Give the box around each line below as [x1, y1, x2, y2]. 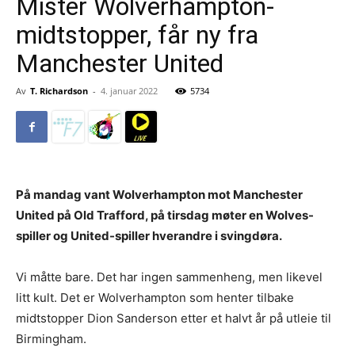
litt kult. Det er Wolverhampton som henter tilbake [16, 290, 294, 305]
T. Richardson [30, 85, 88, 97]
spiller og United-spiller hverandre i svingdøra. [16, 228, 282, 243]
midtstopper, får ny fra [16, 20, 258, 50]
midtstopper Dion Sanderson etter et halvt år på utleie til [16, 311, 331, 326]
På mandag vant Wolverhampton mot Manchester [16, 187, 303, 202]
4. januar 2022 [101, 85, 158, 97]
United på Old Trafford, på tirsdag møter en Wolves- [16, 208, 314, 223]
